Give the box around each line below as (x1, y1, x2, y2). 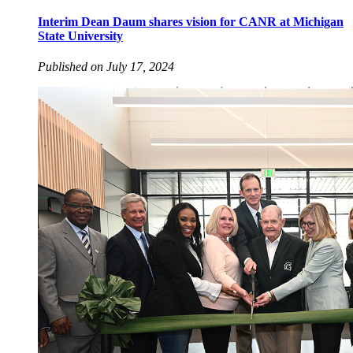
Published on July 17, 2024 (38, 59, 174, 73)
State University (38, 28, 123, 43)
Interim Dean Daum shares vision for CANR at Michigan (38, 14, 344, 28)
